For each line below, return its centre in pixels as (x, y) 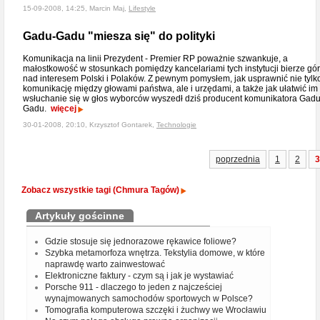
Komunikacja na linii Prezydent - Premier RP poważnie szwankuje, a (155, 59)
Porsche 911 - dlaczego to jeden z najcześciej (134, 287)
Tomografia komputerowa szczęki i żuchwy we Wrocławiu (156, 310)
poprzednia (238, 159)
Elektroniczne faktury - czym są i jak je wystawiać (139, 275)
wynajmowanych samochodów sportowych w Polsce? (149, 298)
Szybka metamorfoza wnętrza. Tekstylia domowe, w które (155, 252)
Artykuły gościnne (80, 215)
